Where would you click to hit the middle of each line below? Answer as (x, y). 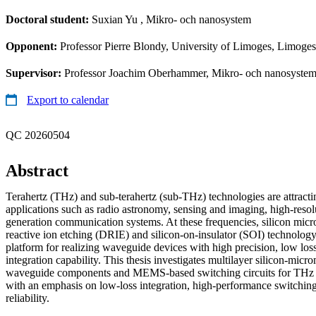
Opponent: (33, 46)
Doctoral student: (49, 19)
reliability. (29, 298)
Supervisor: (35, 73)
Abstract (37, 170)
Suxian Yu (115, 19)
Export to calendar (68, 99)
